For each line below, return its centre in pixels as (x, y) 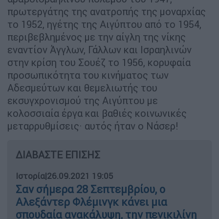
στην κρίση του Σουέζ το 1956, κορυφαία (99, 62)
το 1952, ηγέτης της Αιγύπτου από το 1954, (104, 24)
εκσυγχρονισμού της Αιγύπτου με (83, 100)
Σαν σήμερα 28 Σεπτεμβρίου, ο (90, 189)
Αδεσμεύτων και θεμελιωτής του (82, 88)
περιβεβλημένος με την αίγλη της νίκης (97, 37)
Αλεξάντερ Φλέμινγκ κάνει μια (91, 202)
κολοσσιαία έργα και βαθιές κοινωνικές (97, 113)
